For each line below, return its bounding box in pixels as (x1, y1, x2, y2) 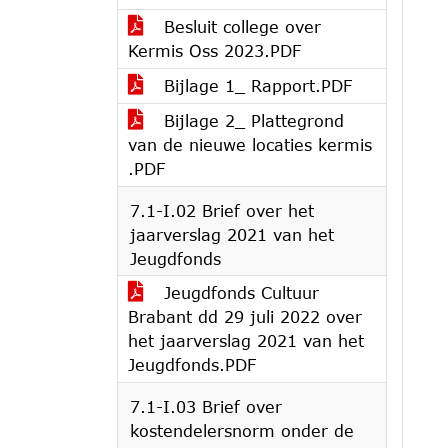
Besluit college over (158, 17, 321, 36)
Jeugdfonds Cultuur (158, 283, 319, 302)
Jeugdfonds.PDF (128, 355, 256, 374)
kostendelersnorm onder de (130, 421, 354, 440)
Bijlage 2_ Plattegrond (158, 111, 344, 130)
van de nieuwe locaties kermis (128, 135, 372, 154)
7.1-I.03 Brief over (130, 397, 282, 416)
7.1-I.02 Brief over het (130, 201, 314, 220)
